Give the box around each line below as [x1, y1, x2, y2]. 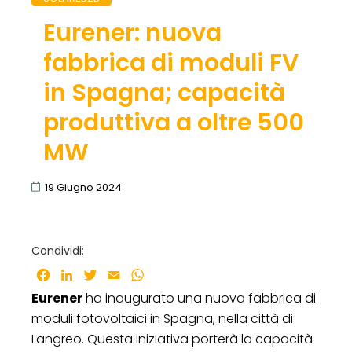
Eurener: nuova [42, 16, 222, 49]
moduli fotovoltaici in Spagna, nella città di [31, 309, 293, 328]
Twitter [99, 265, 144, 284]
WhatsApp [146, 265, 212, 284]
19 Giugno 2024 [45, 179, 122, 195]
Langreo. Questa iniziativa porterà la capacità [31, 329, 313, 348]
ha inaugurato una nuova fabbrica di [82, 288, 316, 307]
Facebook [52, 265, 114, 284]
